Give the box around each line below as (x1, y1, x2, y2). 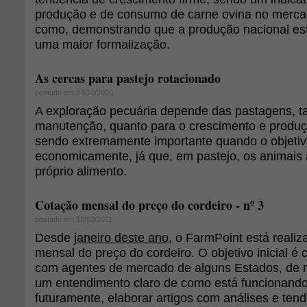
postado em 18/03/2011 (35, 215, 112, 223)
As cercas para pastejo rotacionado (35, 69, 221, 87)
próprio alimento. (35, 164, 127, 178)
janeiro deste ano (74, 230, 169, 245)
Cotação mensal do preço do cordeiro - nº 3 (35, 196, 264, 214)
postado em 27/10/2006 (35, 88, 113, 97)
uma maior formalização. (35, 37, 170, 51)
